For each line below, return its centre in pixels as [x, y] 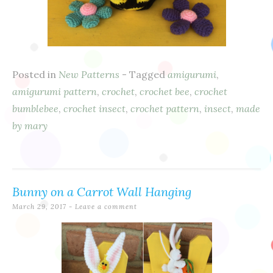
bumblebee [35, 108]
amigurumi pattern [55, 91]
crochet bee [165, 91]
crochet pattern [165, 108]
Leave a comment [106, 207]
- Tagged [145, 74]
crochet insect [94, 108]
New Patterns [89, 74]
